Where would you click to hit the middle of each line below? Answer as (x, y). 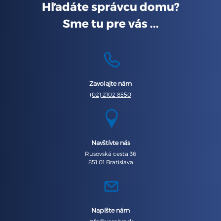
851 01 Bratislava (110, 162)
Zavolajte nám (110, 83)
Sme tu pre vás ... (110, 24)
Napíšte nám (110, 210)
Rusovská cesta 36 (110, 154)
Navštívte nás (110, 143)
